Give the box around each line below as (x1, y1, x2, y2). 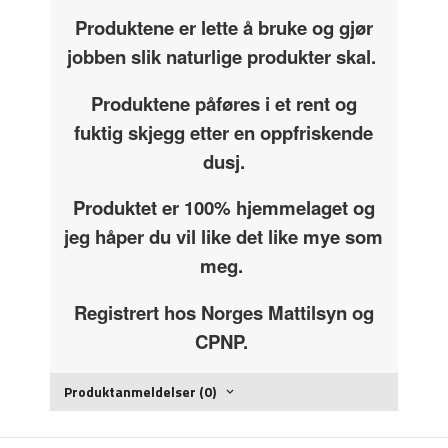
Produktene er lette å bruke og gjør (74, 14, 373, 42)
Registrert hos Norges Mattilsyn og (73, 298, 374, 326)
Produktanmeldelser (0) (64, 380, 217, 402)
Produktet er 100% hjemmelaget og (72, 194, 375, 222)
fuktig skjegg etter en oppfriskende (74, 118, 374, 146)
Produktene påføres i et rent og (90, 89, 357, 117)
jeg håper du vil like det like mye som (64, 223, 384, 251)
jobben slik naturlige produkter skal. (66, 43, 381, 71)
